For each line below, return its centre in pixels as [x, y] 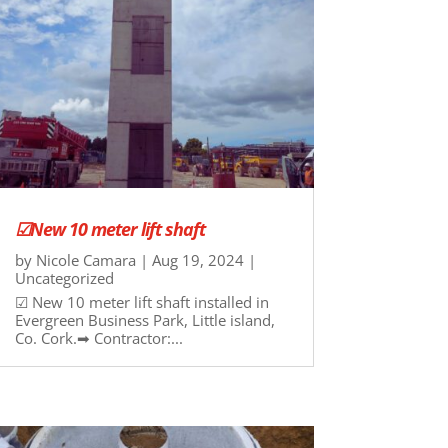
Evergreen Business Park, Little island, [144, 320]
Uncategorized [64, 278]
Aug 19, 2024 [197, 260]
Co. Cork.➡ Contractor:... [98, 338]
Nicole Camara [85, 260]
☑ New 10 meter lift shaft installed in [141, 302]
